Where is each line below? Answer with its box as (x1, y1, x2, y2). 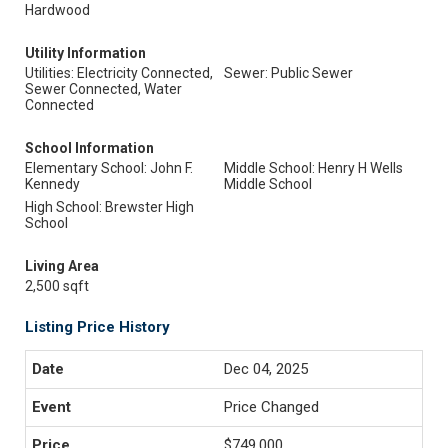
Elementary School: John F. (25, 160, 193, 176)
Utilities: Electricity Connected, (25, 65, 213, 81)
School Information (25, 140, 154, 156)
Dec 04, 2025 (224, 360, 308, 378)
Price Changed (224, 398, 319, 416)
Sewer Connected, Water (25, 81, 182, 97)
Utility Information (25, 45, 146, 61)
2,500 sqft (25, 278, 89, 294)
